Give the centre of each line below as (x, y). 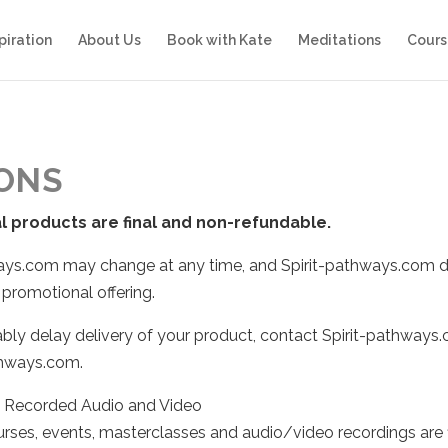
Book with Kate (219, 40)
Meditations (339, 40)
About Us (109, 40)
